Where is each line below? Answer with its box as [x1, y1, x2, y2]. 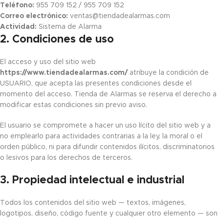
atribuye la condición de [128, 69, 209, 76]
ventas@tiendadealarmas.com [68, 13, 170, 20]
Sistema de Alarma [37, 23, 102, 30]
